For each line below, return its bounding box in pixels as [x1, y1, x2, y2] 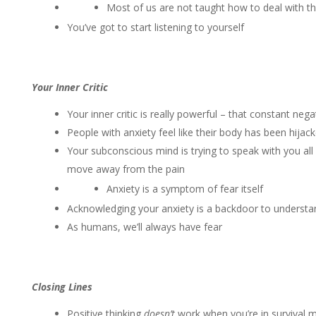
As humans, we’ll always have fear [66, 220, 222, 233]
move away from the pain [66, 162, 185, 176]
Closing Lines [31, 280, 92, 293]
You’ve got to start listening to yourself [66, 20, 244, 34]
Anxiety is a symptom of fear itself [106, 182, 263, 195]
